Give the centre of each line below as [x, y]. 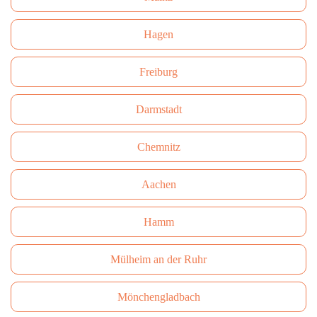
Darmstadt [158, 109]
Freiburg [158, 72]
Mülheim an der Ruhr [158, 259]
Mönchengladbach [158, 297]
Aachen [158, 184]
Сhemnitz [158, 147]
